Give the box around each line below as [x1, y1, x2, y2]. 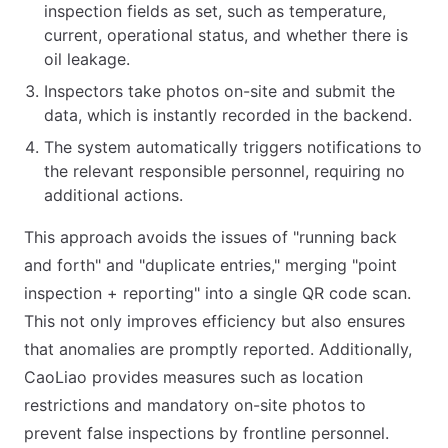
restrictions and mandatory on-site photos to [24, 395, 366, 416]
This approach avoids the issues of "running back [24, 227, 397, 248]
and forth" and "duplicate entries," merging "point [24, 255, 397, 276]
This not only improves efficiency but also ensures [24, 311, 405, 332]
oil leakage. [44, 49, 130, 70]
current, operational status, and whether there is [44, 25, 408, 46]
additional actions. [44, 185, 183, 206]
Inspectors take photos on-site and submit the [44, 81, 395, 102]
